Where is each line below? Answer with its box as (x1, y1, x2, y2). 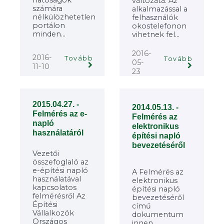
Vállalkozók (32, 208, 74, 217)
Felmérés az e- (32, 109, 87, 118)
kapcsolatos (32, 182, 76, 192)
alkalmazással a (132, 4, 187, 13)
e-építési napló (32, 165, 88, 175)
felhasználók (132, 12, 178, 22)
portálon (32, 20, 65, 30)
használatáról (32, 128, 83, 137)
